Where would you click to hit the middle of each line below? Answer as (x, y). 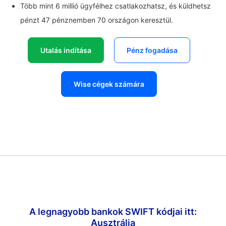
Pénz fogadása (152, 50)
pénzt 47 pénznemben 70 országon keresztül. (97, 20)
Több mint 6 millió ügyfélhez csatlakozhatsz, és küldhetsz (116, 6)
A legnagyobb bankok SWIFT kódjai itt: (113, 212)
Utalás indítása (66, 50)
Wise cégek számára (109, 84)
